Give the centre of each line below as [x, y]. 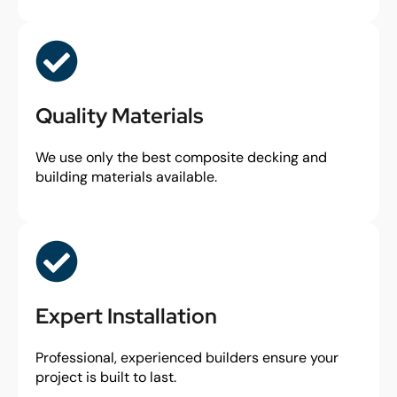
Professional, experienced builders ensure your [187, 358]
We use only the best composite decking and [181, 157]
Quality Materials [119, 116]
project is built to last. [106, 377]
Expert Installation [126, 316]
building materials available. [126, 177]
